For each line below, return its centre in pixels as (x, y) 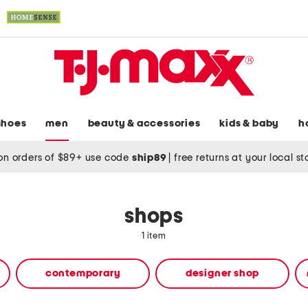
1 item (154, 236)
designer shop (222, 274)
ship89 (150, 157)
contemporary (83, 274)
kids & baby (250, 124)
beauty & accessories (144, 124)
